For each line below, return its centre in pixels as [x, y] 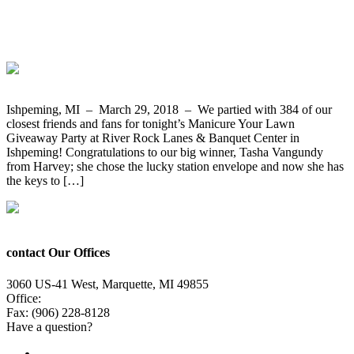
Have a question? [51, 326]
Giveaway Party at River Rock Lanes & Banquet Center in [153, 138]
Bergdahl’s [50, 35]
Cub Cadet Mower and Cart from [143, 14]
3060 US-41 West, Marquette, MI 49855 [107, 284]
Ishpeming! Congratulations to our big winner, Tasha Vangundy [165, 153]
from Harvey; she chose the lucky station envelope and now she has [175, 167]
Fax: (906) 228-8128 [58, 312]
